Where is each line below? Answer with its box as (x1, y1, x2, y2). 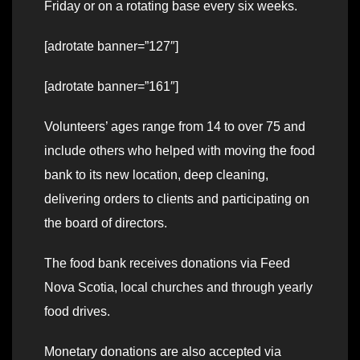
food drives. (44, 305, 110, 319)
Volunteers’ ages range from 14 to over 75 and (44, 120, 305, 134)
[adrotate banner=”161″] (44, 80, 178, 94)
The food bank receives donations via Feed (44, 256, 290, 271)
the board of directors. (44, 216, 167, 231)
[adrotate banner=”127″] (44, 39, 178, 54)
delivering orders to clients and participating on (44, 192, 309, 207)
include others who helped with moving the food (44, 144, 315, 158)
